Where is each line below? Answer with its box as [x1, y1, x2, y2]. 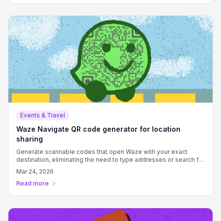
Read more [16, 180, 49, 187]
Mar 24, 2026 [16, 168, 54, 175]
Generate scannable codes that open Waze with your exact [16, 148, 187, 155]
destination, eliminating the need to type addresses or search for [16, 156, 205, 163]
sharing [16, 135, 43, 143]
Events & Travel [20, 111, 65, 119]
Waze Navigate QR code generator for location [16, 125, 181, 133]
